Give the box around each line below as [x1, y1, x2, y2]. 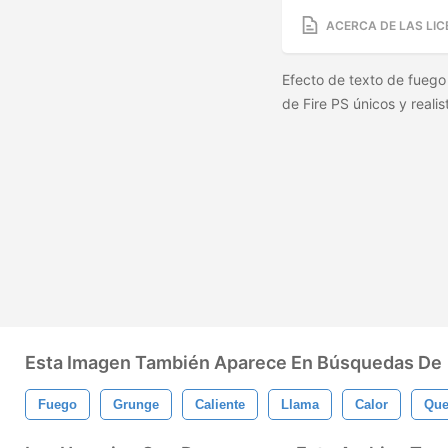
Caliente [195, 397, 245, 412]
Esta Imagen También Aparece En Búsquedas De [25, 352, 442, 373]
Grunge [113, 397, 159, 412]
